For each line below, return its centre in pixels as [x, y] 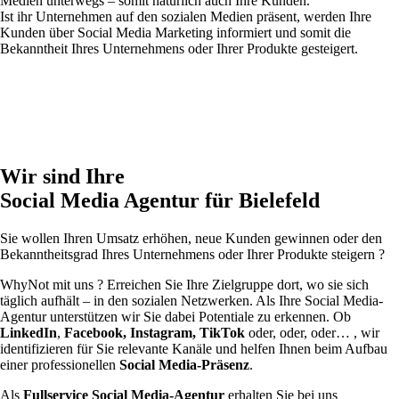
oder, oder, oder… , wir [314, 333]
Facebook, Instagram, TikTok [156, 333]
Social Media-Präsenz [184, 365]
